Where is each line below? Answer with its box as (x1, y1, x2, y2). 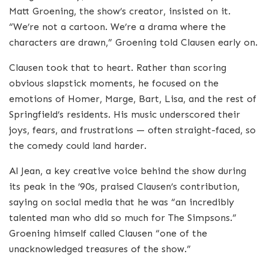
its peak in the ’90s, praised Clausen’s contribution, (9, 180, 240, 192)
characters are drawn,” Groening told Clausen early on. (9, 36, 258, 48)
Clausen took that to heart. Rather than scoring (9, 61, 226, 73)
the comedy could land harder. (9, 139, 147, 151)
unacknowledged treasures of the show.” (9, 243, 191, 255)
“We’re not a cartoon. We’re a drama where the (9, 20, 226, 32)
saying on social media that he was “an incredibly (9, 196, 234, 208)
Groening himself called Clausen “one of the (9, 227, 207, 239)
